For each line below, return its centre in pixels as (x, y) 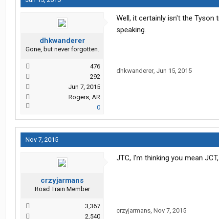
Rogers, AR (84, 97)
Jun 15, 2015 (174, 71)
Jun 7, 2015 (84, 87)
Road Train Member (62, 189)
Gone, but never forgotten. (62, 49)
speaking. (131, 30)
